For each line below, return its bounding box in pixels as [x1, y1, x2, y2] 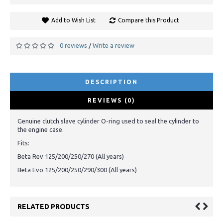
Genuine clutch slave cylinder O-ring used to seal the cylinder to [17, 117, 199, 124]
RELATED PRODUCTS [17, 202, 90, 211]
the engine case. [17, 125, 64, 133]
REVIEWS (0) [88, 97, 135, 104]
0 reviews [60, 42, 87, 49]
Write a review [93, 42, 134, 49]
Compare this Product [117, 17, 179, 23]
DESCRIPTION [85, 78, 138, 85]
